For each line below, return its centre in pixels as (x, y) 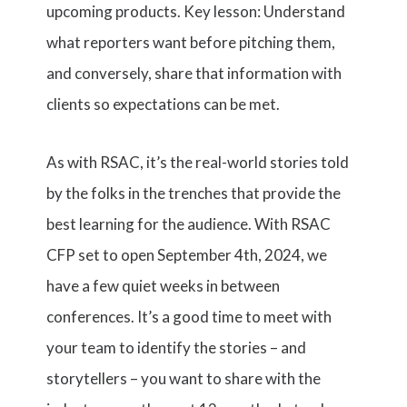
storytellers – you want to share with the (184, 378)
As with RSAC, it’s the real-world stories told (198, 162)
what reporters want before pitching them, (191, 42)
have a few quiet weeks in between (164, 286)
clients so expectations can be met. (164, 104)
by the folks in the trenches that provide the (194, 193)
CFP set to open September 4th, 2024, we (187, 255)
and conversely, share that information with (194, 73)
